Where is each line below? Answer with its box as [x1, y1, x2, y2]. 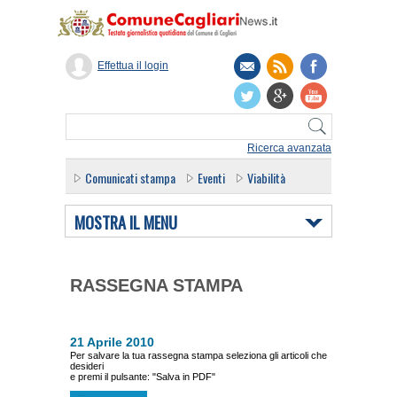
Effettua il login [97, 59, 168, 72]
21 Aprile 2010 [70, 335, 154, 349]
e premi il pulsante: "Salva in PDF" [70, 371, 215, 382]
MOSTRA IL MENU [74, 210, 177, 234]
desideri [70, 361, 104, 371]
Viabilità [247, 168, 285, 187]
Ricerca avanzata [247, 142, 331, 154]
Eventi [198, 168, 225, 187]
